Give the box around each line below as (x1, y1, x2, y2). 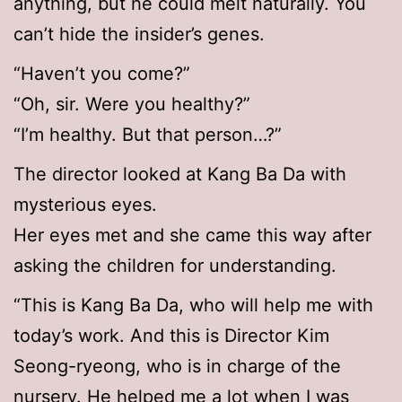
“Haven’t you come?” (13, 63, 190, 85)
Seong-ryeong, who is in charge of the (13, 355, 341, 378)
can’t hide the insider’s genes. (13, 23, 265, 46)
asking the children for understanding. (13, 255, 336, 277)
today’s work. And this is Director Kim (13, 325, 329, 347)
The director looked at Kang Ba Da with (13, 163, 346, 186)
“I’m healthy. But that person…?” (13, 124, 282, 146)
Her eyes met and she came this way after (13, 224, 371, 247)
